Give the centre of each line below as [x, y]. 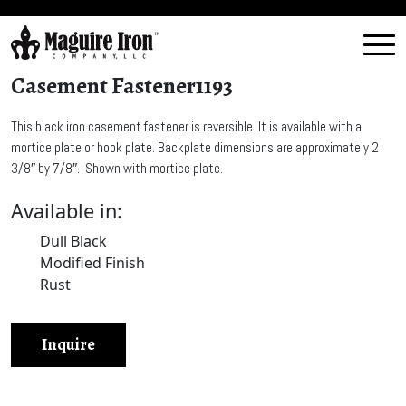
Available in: [67, 211]
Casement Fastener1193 [122, 86]
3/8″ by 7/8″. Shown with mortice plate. [117, 168]
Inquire [68, 344]
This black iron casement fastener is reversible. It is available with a [186, 126]
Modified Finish [92, 263]
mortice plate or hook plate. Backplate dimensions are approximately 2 [195, 147]
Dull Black [73, 241]
